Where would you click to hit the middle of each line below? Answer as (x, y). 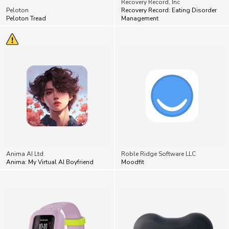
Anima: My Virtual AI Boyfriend (50, 140)
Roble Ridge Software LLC (158, 132)
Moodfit (133, 140)
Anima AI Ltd (25, 132)
